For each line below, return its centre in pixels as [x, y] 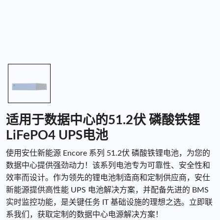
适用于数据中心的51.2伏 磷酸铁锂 [103, 121]
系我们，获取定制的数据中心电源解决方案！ [84, 215]
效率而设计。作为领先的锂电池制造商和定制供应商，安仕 [108, 178]
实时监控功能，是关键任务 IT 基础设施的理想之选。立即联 [109, 203]
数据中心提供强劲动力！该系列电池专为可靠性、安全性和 [108, 166]
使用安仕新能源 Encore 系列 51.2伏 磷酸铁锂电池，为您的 [108, 153]
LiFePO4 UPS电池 [57, 136]
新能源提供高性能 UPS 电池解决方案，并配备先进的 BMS [107, 190]
